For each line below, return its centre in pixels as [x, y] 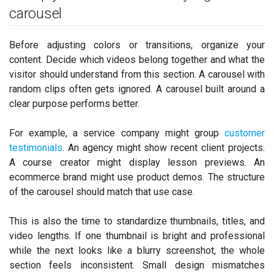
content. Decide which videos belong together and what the [137, 59]
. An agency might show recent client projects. [164, 147]
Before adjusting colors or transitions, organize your [137, 45]
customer [245, 133]
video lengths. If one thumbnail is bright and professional [137, 235]
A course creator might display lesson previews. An [137, 162]
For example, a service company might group [117, 133]
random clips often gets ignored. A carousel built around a [137, 89]
